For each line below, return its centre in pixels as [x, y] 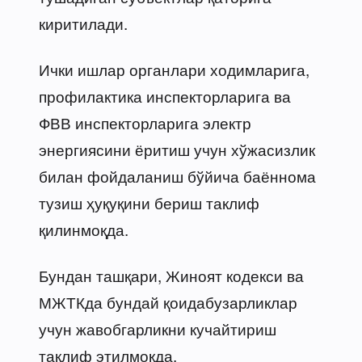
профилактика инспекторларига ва [165, 95]
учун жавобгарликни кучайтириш [158, 328]
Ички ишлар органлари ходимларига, [174, 69]
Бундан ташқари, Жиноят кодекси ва [171, 275]
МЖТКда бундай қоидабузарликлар [168, 301]
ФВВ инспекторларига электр [145, 122]
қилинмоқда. [84, 229]
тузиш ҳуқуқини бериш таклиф [149, 202]
